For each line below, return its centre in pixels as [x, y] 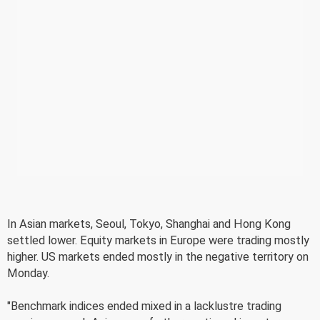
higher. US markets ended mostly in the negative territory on [158, 256]
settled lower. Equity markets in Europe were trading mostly [158, 240]
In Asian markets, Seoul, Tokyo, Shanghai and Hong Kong [149, 224]
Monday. [28, 273]
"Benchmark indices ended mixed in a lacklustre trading [144, 306]
